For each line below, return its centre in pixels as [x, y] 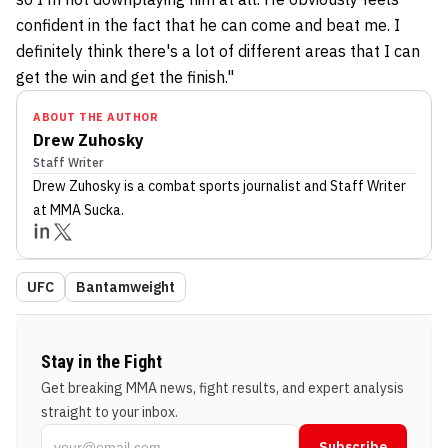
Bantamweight [125, 287]
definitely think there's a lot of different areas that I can [218, 51]
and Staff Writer [353, 186]
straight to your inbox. [109, 412]
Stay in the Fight [101, 361]
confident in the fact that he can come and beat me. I [208, 25]
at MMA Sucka [77, 210]
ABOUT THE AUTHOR [95, 117]
